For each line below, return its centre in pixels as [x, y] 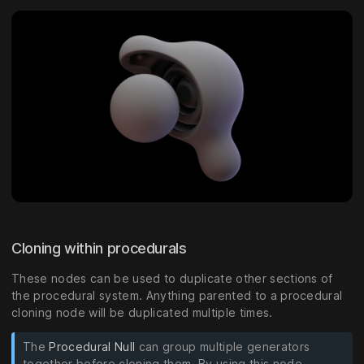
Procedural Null [92, 347]
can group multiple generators [223, 347]
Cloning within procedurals [101, 249]
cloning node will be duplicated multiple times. [142, 313]
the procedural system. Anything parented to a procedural [177, 296]
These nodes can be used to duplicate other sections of [172, 279]
